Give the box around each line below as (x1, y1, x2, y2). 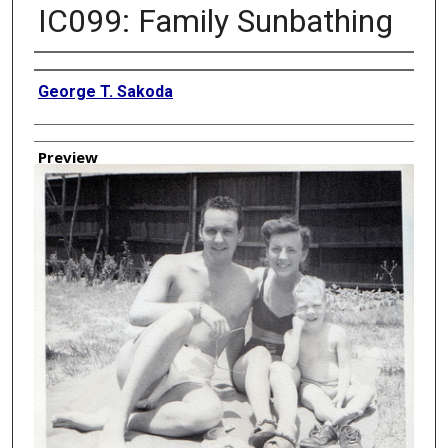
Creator (33, 58, 87, 79)
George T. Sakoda (37, 81, 173, 101)
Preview (37, 146, 98, 167)
